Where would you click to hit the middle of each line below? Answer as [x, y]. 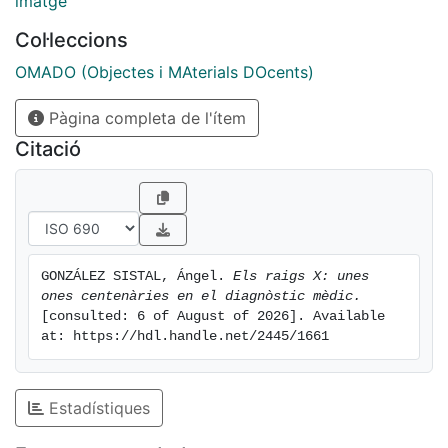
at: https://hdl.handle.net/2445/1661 [185, 337]
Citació [48, 149]
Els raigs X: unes [301, 277]
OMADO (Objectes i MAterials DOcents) [164, 72]
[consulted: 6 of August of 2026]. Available [213, 317]
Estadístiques [97, 408]
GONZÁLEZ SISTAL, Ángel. [137, 277]
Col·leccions [71, 40]
